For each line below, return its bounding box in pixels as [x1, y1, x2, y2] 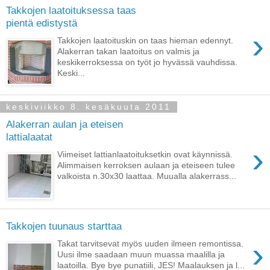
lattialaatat [6, 131, 52, 143]
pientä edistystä [6, 17, 77, 30]
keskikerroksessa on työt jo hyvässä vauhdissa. [57, 57, 238, 67]
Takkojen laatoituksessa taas [6, 4, 136, 17]
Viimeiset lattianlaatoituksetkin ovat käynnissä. [57, 149, 233, 159]
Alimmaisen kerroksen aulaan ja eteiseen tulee [57, 160, 236, 170]
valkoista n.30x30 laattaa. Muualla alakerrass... [57, 171, 237, 181]
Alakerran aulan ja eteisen [6, 118, 123, 131]
